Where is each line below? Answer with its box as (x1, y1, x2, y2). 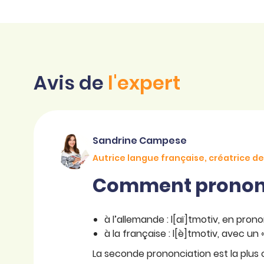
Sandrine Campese (93, 134, 187, 148)
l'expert (108, 70, 180, 97)
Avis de (34, 70, 108, 97)
